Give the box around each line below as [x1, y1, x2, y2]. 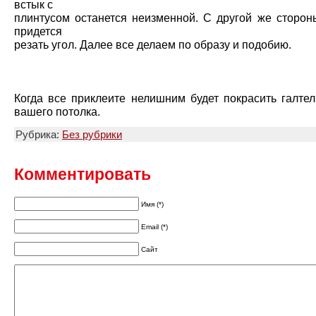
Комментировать [14, 165, 151, 184]
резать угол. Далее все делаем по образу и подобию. [14, 38, 291, 51]
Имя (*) [141, 200, 164, 209]
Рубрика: [16, 128, 62, 141]
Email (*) [141, 223, 168, 231]
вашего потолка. [14, 105, 100, 119]
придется [14, 25, 62, 38]
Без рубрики [62, 128, 122, 141]
